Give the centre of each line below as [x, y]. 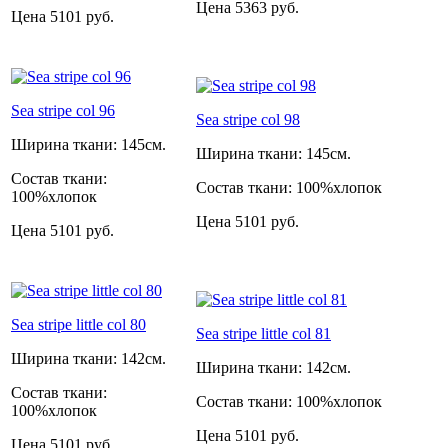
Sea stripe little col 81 [263, 333]
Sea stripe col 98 [248, 119]
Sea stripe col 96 [63, 110]
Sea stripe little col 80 [78, 324]
